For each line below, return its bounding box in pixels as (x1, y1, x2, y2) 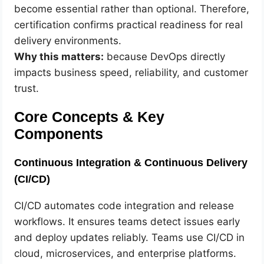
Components (14, 126, 104, 143)
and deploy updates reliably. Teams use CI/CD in (14, 232, 245, 244)
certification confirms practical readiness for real (14, 18, 243, 31)
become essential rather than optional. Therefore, (14, 2, 250, 15)
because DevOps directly (104, 50, 226, 62)
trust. (14, 82, 39, 94)
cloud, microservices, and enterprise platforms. (14, 247, 237, 260)
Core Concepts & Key (14, 109, 165, 126)
